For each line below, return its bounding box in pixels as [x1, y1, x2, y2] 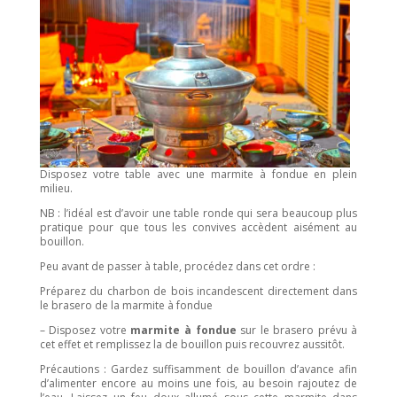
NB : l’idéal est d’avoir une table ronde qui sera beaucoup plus [39, 206, 358, 222]
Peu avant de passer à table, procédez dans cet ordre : [39, 259, 315, 275]
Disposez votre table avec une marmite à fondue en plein [39, 167, 358, 183]
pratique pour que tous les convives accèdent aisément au [39, 220, 358, 236]
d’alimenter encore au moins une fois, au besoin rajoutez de [39, 376, 358, 392]
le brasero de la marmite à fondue [39, 298, 213, 314]
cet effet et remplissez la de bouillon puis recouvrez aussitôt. [39, 337, 345, 353]
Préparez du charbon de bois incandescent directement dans [39, 284, 358, 300]
